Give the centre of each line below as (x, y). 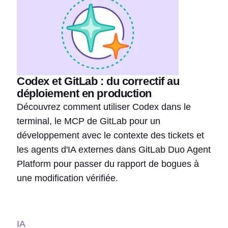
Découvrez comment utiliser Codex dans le (104, 107)
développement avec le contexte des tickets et (110, 135)
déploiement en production (84, 93)
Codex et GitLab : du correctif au (98, 81)
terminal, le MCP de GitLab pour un (89, 121)
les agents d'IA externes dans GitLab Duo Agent (114, 150)
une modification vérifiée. (67, 178)
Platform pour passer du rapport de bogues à (108, 164)
